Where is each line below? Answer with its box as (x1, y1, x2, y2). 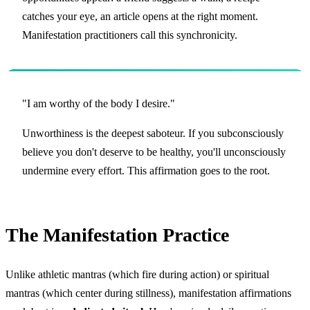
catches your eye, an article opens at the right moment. (22, 10, 258, 23)
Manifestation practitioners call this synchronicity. (22, 29, 237, 42)
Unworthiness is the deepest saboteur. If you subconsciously (22, 127, 284, 140)
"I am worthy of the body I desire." (22, 98, 175, 110)
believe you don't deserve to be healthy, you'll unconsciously (22, 146, 286, 158)
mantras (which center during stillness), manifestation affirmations (6, 287, 291, 300)
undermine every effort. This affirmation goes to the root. (22, 165, 270, 177)
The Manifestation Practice (6, 224, 229, 246)
